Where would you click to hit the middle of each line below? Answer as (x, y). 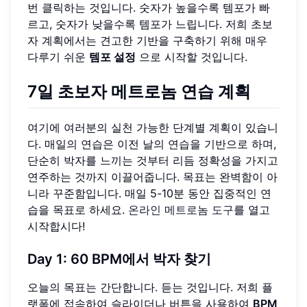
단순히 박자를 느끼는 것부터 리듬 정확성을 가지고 (153, 160)
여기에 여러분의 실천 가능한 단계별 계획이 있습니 (153, 127)
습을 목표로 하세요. (78, 209)
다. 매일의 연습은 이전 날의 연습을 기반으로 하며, (152, 144)
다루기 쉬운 (58, 57)
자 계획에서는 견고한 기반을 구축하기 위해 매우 (147, 41)
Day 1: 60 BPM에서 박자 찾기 (119, 259)
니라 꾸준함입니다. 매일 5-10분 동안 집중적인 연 (149, 193)
